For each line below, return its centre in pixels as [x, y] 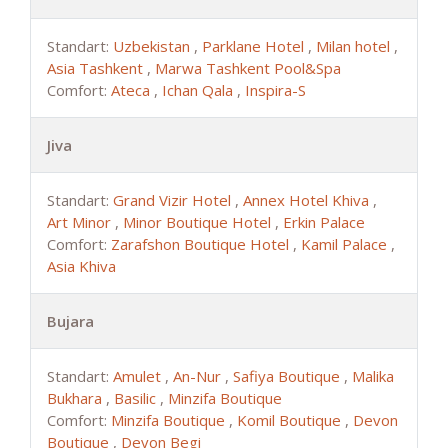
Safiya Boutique [288, 375]
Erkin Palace [324, 221]
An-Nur [199, 375]
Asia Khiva [81, 265]
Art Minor [81, 221]
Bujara [70, 320]
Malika [373, 375]
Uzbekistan [153, 45]
